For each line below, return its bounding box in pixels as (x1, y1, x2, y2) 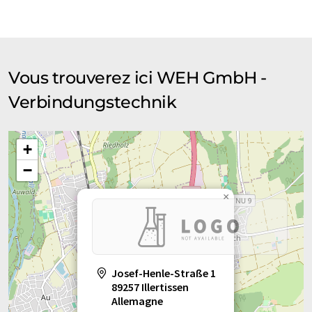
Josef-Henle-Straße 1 (111, 266, 216, 281)
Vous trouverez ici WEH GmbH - (8, 68, 267, 88)
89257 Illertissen (111, 280, 189, 295)
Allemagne (111, 294, 163, 309)
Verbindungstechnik (8, 92, 177, 113)
